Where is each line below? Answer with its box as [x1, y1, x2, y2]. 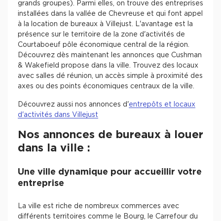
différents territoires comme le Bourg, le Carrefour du [18, 213, 198, 220]
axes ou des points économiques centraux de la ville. [18, 83, 194, 90]
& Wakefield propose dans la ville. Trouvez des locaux [18, 62, 198, 69]
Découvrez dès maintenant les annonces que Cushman [18, 52, 202, 59]
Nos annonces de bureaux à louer [18, 129, 203, 140]
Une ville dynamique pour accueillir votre [18, 168, 202, 177]
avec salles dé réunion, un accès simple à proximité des [18, 73, 203, 79]
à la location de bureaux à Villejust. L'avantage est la [18, 21, 193, 28]
